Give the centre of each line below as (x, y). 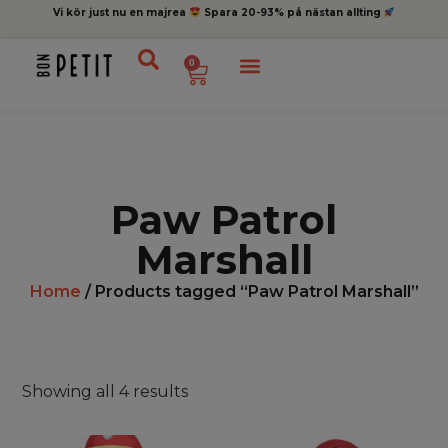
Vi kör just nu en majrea (121, 12)
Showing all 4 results (105, 392)
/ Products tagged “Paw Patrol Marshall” (249, 291)
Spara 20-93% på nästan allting (292, 12)
